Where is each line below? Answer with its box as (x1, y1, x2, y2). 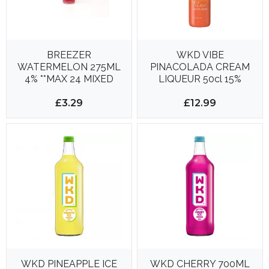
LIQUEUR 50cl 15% (159, 73, 242, 85)
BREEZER (46, 49, 91, 61)
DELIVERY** (42, 97, 96, 109)
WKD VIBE (176, 49, 224, 61)
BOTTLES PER (35, 85, 103, 97)
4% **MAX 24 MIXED (24, 73, 113, 85)
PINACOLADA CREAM (150, 61, 250, 73)
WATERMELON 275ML (17, 61, 121, 73)
